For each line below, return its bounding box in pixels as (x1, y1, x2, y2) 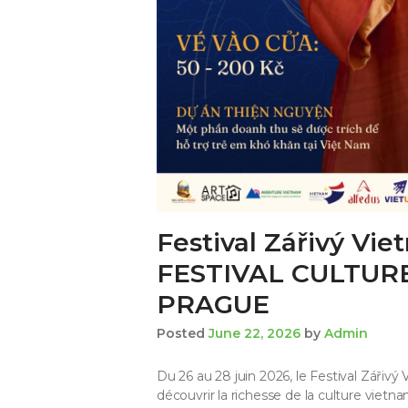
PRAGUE (157, 288, 270, 320)
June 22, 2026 (209, 325, 301, 342)
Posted (157, 325, 209, 342)
